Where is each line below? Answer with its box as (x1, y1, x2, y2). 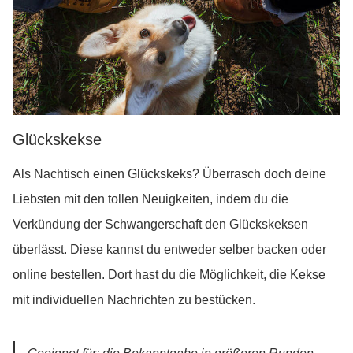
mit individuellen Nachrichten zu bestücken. (13, 293, 258, 307)
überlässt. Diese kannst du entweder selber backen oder (13, 243, 326, 257)
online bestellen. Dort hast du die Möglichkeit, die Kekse (13, 268, 325, 282)
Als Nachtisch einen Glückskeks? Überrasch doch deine (13, 167, 326, 181)
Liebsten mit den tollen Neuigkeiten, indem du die (13, 192, 288, 206)
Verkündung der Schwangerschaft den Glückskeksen (13, 217, 308, 232)
